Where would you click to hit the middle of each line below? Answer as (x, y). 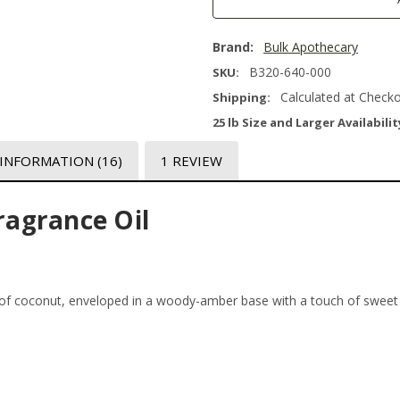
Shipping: (242, 98)
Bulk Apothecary (311, 47)
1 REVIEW (191, 160)
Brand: (233, 47)
